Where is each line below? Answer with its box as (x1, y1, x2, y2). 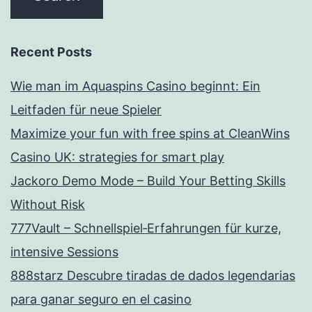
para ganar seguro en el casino (10, 292, 192, 307)
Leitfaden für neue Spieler (10, 102, 162, 118)
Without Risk (10, 197, 85, 212)
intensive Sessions (10, 244, 118, 260)
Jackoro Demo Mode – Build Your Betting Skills (10, 173, 286, 189)
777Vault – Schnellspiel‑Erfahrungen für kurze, (10, 221, 281, 236)
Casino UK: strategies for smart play (10, 150, 224, 165)
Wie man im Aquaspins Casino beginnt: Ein (10, 79, 260, 94)
